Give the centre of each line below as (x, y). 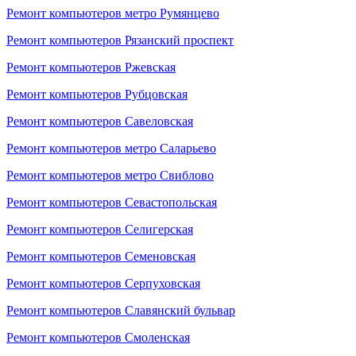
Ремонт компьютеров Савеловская (100, 121)
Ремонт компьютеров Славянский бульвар (121, 310)
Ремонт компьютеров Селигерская (100, 229)
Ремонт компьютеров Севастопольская (112, 202)
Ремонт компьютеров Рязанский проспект (120, 40)
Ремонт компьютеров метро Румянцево (113, 13)
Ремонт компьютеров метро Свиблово (110, 175)
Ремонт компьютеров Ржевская (91, 67)
